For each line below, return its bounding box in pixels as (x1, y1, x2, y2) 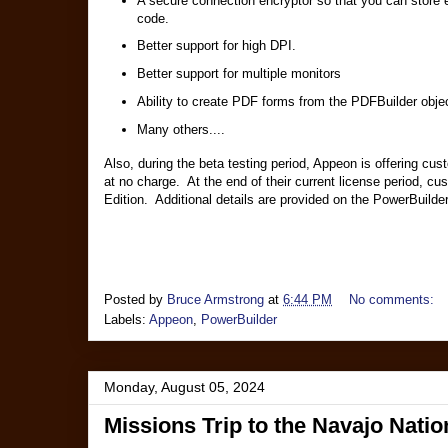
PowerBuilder (201, 312, 277, 328)
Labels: (104, 312, 149, 328)
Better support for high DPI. (136, 38, 296, 54)
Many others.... (136, 121, 225, 137)
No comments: (349, 292, 438, 308)
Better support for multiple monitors (136, 66, 341, 81)
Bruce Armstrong (167, 292, 264, 308)
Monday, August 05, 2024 (104, 379, 265, 396)
